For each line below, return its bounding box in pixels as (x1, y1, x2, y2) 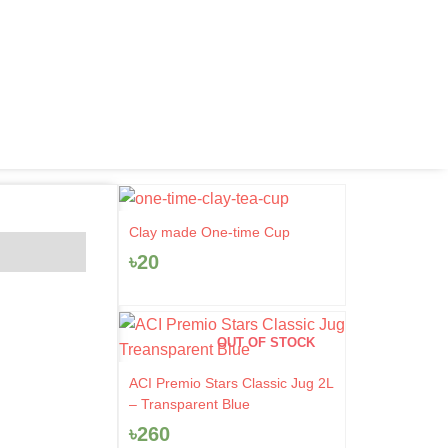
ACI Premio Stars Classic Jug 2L (128, 375, 333, 392)
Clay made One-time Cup (128, 224, 290, 241)
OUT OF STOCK (217, 335, 315, 351)
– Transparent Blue (128, 396, 250, 413)
